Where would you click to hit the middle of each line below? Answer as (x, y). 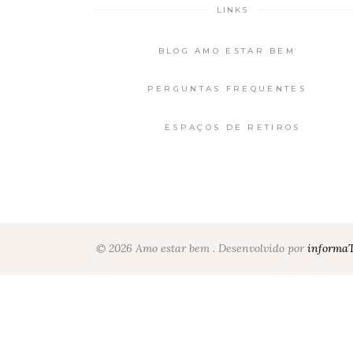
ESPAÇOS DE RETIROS (233, 127)
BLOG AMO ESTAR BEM (227, 50)
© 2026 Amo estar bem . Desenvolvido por (202, 248)
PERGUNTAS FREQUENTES (227, 89)
